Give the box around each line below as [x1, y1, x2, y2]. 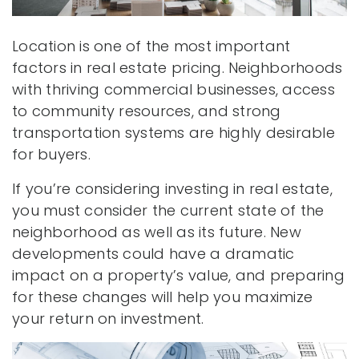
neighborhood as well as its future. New [12, 222, 301, 243]
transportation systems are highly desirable [12, 123, 335, 143]
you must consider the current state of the [12, 200, 325, 221]
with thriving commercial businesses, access [12, 79, 335, 100]
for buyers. [12, 144, 91, 165]
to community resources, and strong [12, 101, 281, 122]
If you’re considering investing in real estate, [12, 179, 333, 200]
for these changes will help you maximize [12, 287, 313, 308]
